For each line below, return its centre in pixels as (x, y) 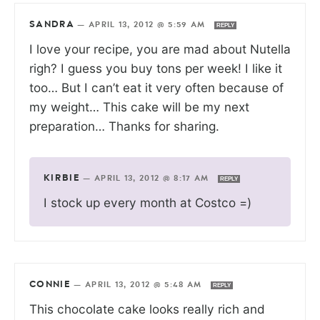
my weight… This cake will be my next (139, 107)
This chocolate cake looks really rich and (147, 309)
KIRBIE (62, 179)
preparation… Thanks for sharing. (124, 126)
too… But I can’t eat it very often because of (156, 88)
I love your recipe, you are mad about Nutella (160, 49)
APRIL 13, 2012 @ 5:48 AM (145, 285)
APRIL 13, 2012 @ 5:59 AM (148, 25)
